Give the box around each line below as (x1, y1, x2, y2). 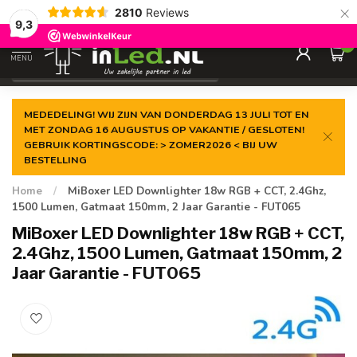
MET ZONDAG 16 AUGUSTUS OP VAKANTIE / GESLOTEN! (24, 123, 304, 136)
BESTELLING (24, 153, 87, 167)
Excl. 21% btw (245, 61, 307, 73)
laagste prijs (125, 6, 186, 21)
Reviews (145, 5, 189, 19)
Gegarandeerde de (34, 6, 125, 21)
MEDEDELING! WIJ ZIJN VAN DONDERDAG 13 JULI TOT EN (24, 108, 309, 121)
